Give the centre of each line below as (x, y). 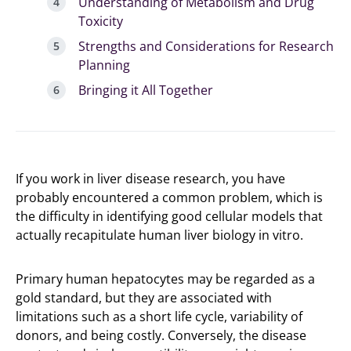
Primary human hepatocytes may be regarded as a (165, 279)
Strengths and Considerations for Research (206, 47)
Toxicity (101, 22)
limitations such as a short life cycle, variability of (159, 317)
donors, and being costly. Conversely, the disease (161, 336)
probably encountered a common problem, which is (169, 198)
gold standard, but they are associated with (144, 298)
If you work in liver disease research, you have (150, 179)
